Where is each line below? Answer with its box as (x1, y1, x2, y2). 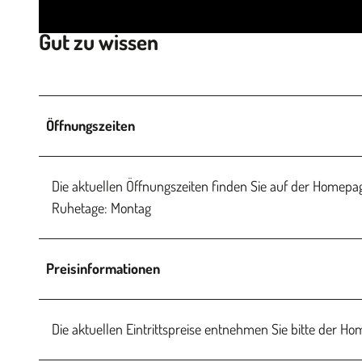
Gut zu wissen (39, 27, 158, 56)
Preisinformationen (46, 259, 160, 277)
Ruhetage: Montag (52, 198, 151, 217)
